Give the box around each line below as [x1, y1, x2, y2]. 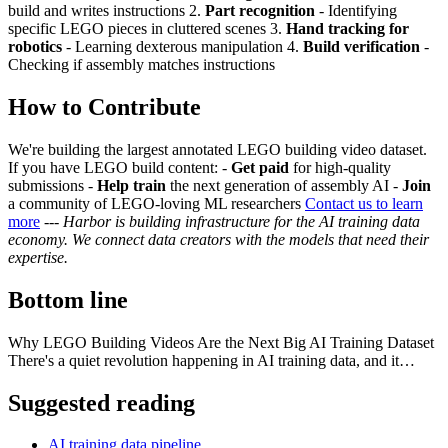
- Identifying [315, 2, 397, 20]
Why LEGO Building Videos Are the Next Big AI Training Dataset [8, 333, 434, 351]
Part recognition [205, 2, 315, 20]
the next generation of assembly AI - [166, 176, 402, 194]
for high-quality [289, 158, 391, 176]
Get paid [231, 158, 289, 176]
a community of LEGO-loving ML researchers [8, 194, 305, 212]
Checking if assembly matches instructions [8, 56, 275, 74]
